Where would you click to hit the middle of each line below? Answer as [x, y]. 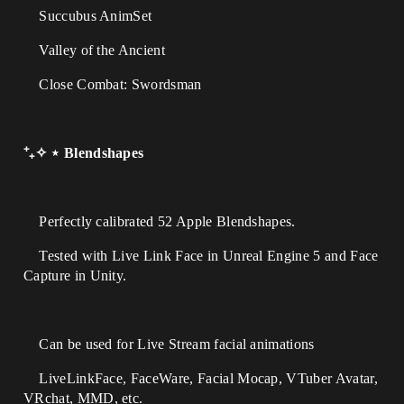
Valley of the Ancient [94, 50]
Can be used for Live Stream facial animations [169, 344]
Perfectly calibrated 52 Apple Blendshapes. [160, 221]
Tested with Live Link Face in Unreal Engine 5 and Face [201, 256]
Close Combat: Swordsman [113, 84]
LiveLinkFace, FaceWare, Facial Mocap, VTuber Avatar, [201, 378]
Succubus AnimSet [88, 16]
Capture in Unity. [75, 275]
